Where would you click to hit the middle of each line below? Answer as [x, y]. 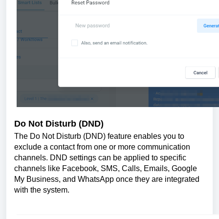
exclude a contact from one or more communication [102, 147]
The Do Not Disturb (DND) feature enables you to [99, 136]
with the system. [42, 190]
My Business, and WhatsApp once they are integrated [107, 179]
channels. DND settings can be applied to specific [100, 157]
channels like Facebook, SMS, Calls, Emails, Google [106, 168]
